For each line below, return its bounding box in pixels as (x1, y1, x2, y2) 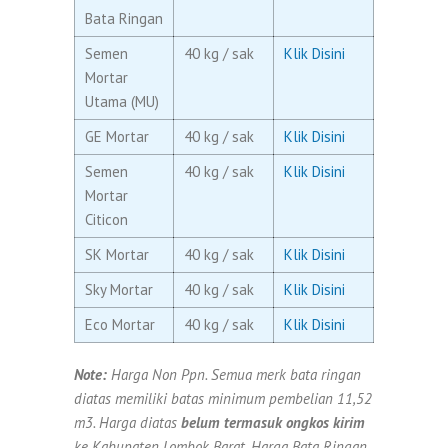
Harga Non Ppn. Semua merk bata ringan (111, 364, 361, 384)
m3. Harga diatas (74, 412, 181, 432)
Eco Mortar (85, 314, 155, 334)
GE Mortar (85, 126, 149, 146)
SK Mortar (85, 244, 149, 264)
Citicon (85, 209, 128, 229)
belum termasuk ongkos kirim (181, 412, 365, 432)
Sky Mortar (85, 279, 153, 299)
